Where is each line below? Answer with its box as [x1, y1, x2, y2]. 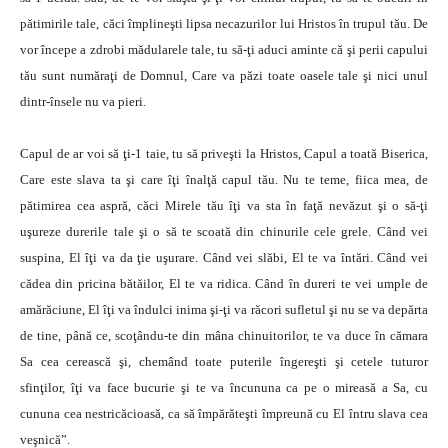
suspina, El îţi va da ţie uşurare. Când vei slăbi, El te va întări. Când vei [20, 250, 428, 265]
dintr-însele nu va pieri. [20, 94, 146, 109]
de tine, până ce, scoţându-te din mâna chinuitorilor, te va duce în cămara [20, 328, 428, 343]
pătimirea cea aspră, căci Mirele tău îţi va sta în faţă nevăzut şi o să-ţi [20, 198, 428, 213]
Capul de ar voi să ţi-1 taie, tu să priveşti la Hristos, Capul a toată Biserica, [20, 146, 428, 161]
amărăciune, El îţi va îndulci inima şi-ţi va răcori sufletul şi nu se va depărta [20, 302, 428, 317]
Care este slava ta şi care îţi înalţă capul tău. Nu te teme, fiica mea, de [20, 172, 428, 187]
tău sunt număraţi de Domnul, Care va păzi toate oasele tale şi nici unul [20, 68, 428, 83]
